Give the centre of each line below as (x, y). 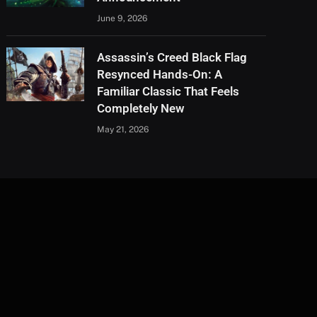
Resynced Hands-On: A (160, 75)
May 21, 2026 (123, 130)
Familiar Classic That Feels (168, 92)
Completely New (141, 109)
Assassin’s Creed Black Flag (172, 58)
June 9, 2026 (122, 19)
